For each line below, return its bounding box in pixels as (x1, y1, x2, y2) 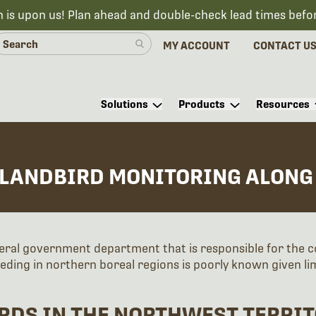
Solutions (100, 98, 148, 111)
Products (178, 98, 226, 111)
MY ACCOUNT (163, 39, 231, 51)
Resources (256, 98, 310, 111)
